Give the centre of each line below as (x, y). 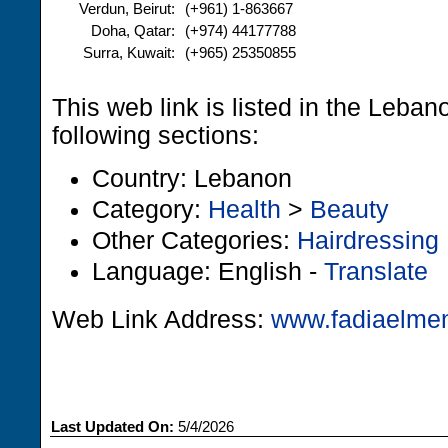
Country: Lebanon (192, 178)
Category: (150, 209)
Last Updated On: (112, 427)
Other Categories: (194, 240)
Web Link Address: (161, 319)
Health (244, 209)
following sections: (155, 135)
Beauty (349, 209)
